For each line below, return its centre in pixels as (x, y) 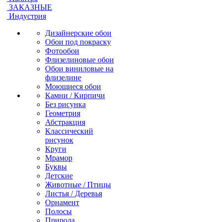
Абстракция (65, 122)
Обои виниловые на (79, 69)
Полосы (58, 211)
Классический (69, 131)
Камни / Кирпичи (75, 95)
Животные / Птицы (78, 185)
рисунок (59, 140)
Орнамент (62, 202)
